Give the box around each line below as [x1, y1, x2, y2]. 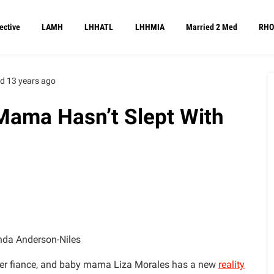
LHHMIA [135, 21, 165, 32]
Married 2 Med [185, 21, 237, 32]
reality [218, 259, 245, 271]
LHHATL [84, 21, 114, 32]
